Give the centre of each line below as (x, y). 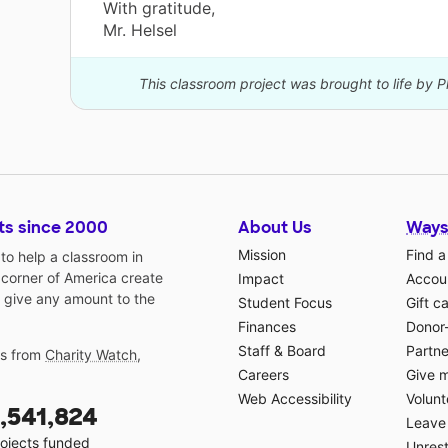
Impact (261, 279)
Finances (267, 327)
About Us (275, 228)
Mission (262, 255)
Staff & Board (282, 351)
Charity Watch (91, 355)
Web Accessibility (295, 399)
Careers (263, 375)
